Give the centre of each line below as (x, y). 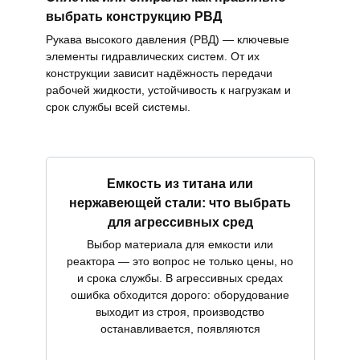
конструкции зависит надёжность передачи (159, 73)
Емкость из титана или (180, 183)
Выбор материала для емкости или (180, 245)
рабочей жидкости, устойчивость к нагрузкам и (168, 90)
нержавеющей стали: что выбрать (180, 202)
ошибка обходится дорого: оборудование (180, 295)
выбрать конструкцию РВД (133, 16)
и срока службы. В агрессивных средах (180, 278)
